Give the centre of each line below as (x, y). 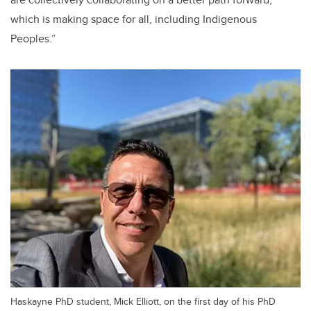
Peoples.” (33, 39)
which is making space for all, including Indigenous (134, 19)
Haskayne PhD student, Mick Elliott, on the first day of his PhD (143, 301)
